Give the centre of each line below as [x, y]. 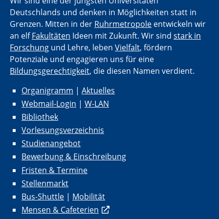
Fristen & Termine [55, 170]
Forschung [29, 47]
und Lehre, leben [82, 47]
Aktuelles [98, 90]
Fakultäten [51, 35]
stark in [187, 35]
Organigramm [47, 90]
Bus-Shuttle [43, 197]
